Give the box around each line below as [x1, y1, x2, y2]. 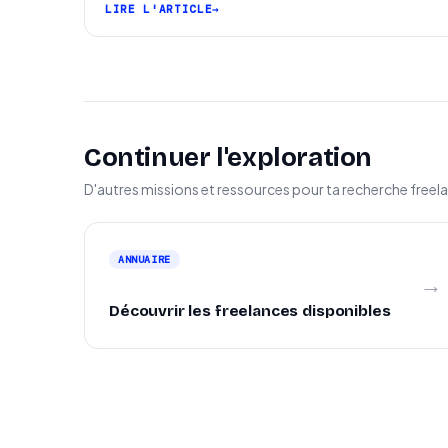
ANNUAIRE [118, 253, 171, 266]
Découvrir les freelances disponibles [109, 302, 391, 320]
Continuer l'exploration [84, 142, 373, 173]
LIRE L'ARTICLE [105, 2, 213, 16]
